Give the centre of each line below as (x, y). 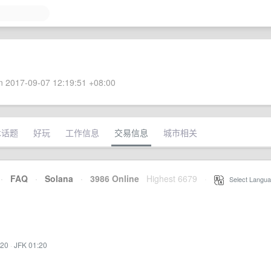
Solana (59, 178)
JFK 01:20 (31, 245)
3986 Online (111, 178)
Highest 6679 (172, 178)
